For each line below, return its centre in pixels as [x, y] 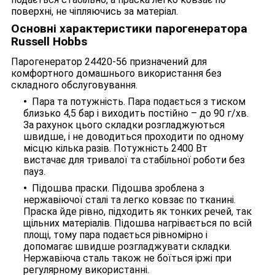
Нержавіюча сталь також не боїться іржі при [127, 258]
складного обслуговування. [74, 85]
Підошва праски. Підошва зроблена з [118, 188]
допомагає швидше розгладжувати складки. [127, 247]
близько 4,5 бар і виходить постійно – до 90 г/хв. [136, 114]
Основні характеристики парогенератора [129, 28]
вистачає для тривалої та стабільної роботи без [134, 160]
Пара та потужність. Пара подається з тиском [139, 102]
